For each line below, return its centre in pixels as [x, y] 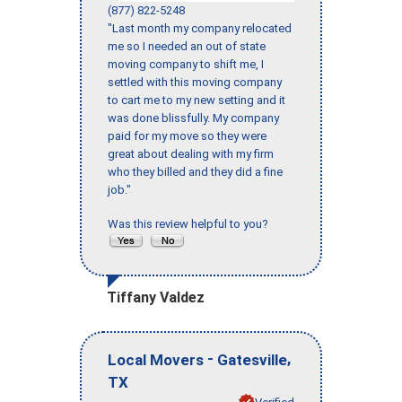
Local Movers [156, 359]
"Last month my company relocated [200, 28]
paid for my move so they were [187, 135]
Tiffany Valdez [156, 297]
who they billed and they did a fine [195, 171]
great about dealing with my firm [191, 153]
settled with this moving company [195, 82]
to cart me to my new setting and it [197, 100]
